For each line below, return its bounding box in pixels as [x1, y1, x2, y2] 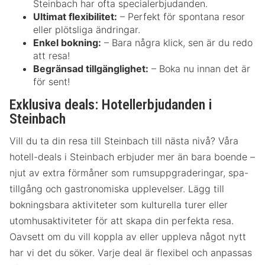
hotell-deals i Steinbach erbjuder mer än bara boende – [9, 150, 255, 163]
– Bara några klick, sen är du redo [101, 37, 253, 49]
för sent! [33, 76, 70, 88]
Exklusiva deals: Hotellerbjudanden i [9, 96, 212, 114]
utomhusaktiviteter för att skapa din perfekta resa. [9, 214, 234, 227]
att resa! [33, 50, 70, 62]
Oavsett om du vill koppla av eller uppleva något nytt [9, 230, 246, 243]
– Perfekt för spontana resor [117, 11, 245, 23]
